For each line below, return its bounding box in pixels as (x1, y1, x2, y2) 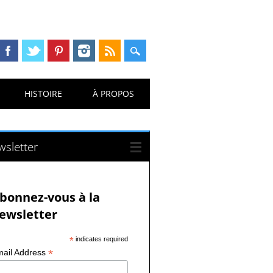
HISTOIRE (24, 88, 63, 99)
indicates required (74, 235, 129, 243)
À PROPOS (93, 88, 135, 99)
